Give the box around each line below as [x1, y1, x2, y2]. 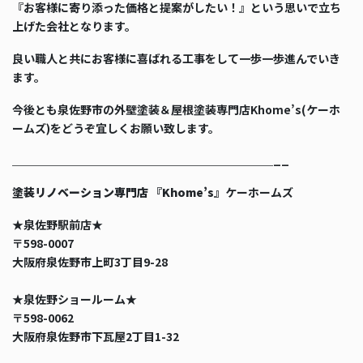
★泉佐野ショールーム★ [12, 291, 137, 308]
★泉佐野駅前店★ [12, 216, 103, 233]
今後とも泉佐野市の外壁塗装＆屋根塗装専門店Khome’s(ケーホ [12, 100, 340, 117]
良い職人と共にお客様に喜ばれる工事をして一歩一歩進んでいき [12, 49, 340, 66]
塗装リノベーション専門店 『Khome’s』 [12, 184, 225, 201]
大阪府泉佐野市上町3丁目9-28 [12, 254, 168, 271]
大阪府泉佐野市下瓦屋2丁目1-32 [12, 328, 179, 345]
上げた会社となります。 [12, 18, 136, 35]
